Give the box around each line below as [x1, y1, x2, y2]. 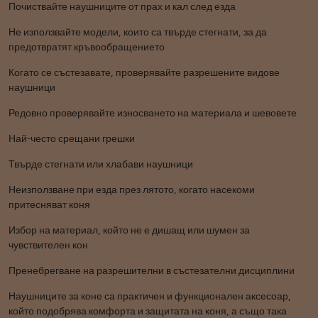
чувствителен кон [9, 239, 88, 251]
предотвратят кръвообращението [9, 41, 165, 53]
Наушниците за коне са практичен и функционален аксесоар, [9, 290, 291, 302]
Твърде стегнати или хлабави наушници [9, 158, 193, 170]
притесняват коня [9, 199, 90, 210]
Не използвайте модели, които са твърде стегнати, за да [9, 26, 267, 38]
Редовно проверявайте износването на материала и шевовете [9, 107, 297, 119]
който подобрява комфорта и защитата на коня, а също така [9, 305, 287, 317]
